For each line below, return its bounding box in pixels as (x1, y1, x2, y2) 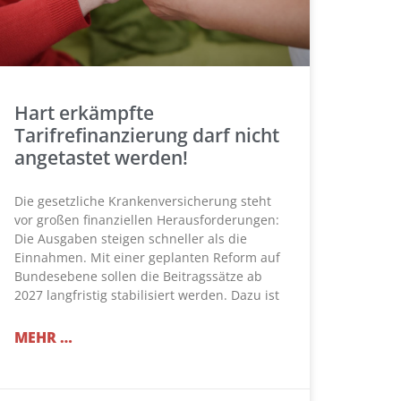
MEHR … (14, 328, 73, 348)
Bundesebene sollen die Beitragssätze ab (14, 268, 262, 286)
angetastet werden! (14, 145, 188, 171)
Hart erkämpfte (14, 100, 154, 126)
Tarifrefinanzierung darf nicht (14, 123, 279, 149)
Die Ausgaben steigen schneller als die (14, 230, 247, 248)
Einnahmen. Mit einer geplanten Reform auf (14, 249, 280, 267)
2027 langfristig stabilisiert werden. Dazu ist (14, 286, 279, 304)
